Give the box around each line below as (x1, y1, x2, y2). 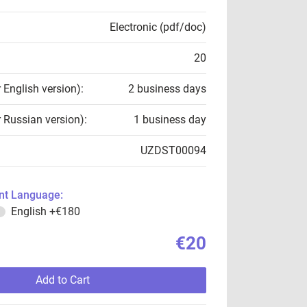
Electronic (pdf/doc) (110, 21, 206, 34)
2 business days (128, 82, 206, 95)
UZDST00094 (140, 144, 206, 157)
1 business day (134, 113, 206, 126)
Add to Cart (35, 273, 90, 286)
